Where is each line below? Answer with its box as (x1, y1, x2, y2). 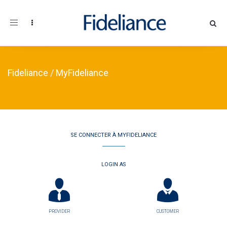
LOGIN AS (101, 161, 126, 168)
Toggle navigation (10, 18, 66, 26)
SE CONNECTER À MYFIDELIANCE (70, 132, 157, 138)
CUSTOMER (157, 209, 179, 214)
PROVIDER (49, 209, 70, 214)
